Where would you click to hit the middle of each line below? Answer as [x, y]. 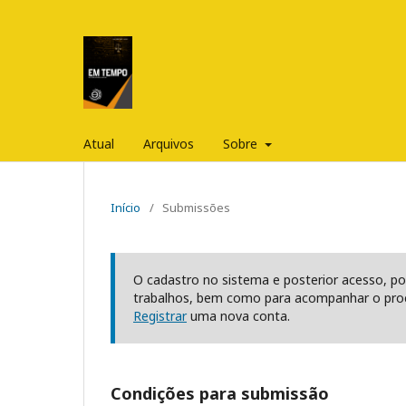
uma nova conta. [238, 315]
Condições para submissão [220, 393]
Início [126, 207]
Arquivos [169, 143]
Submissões [196, 207]
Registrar [160, 315]
